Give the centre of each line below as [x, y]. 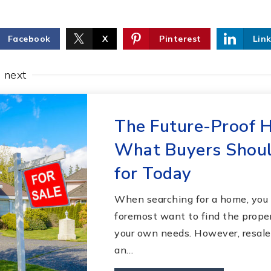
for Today [153, 173]
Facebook [29, 38]
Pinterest [180, 38]
